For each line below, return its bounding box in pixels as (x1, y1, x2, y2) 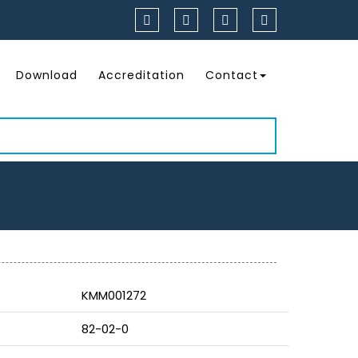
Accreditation (98, 67, 185, 84)
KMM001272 (82, 287, 146, 304)
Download (16, 67, 78, 84)
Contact (205, 67, 258, 84)
